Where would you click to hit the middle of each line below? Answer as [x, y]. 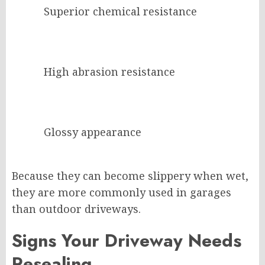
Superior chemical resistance [120, 12]
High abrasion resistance [109, 72]
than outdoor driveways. [76, 209]
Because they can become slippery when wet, [130, 176]
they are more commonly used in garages [122, 193]
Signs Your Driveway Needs [127, 241]
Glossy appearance [93, 132]
